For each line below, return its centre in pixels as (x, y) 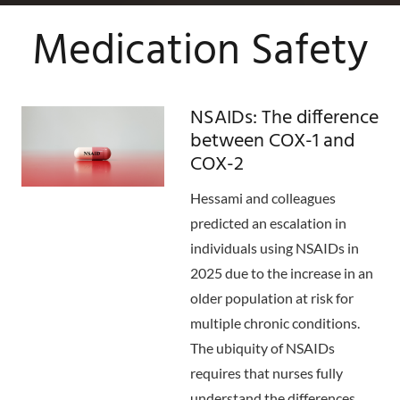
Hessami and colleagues (262, 198)
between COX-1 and (272, 142)
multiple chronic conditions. (275, 323)
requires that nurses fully (266, 373)
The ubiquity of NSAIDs (262, 348)
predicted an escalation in (268, 223)
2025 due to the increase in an (281, 273)
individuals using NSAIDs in (274, 248)
